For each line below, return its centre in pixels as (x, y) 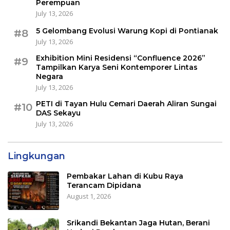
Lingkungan (36, 156)
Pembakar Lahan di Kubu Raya (125, 176)
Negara (50, 77)
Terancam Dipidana (104, 186)
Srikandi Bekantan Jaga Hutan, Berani (138, 223)
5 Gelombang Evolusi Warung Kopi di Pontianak (127, 31)
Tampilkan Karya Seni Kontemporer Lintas (117, 68)
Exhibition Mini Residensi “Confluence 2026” (121, 58)
